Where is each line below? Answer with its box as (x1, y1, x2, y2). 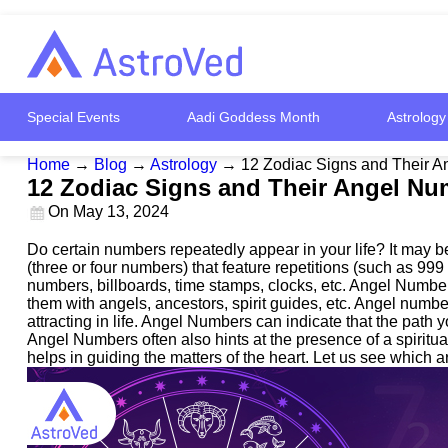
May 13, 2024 (73, 202, 169, 220)
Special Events (27, 109, 120, 125)
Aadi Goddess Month (186, 109, 320, 125)
